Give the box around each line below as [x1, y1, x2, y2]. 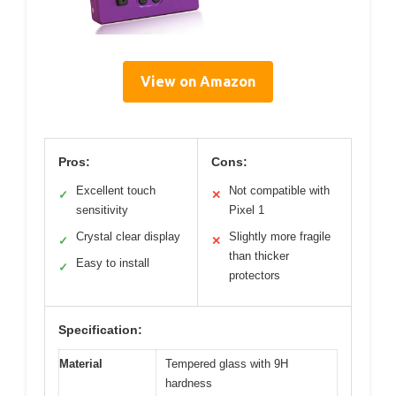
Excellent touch [76, 184, 156, 198]
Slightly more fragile [229, 230, 331, 244]
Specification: [58, 323, 142, 338]
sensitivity [76, 203, 128, 217]
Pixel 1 [229, 203, 264, 217]
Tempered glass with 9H [165, 357, 288, 371]
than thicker [229, 249, 289, 263]
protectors [229, 269, 280, 283]
